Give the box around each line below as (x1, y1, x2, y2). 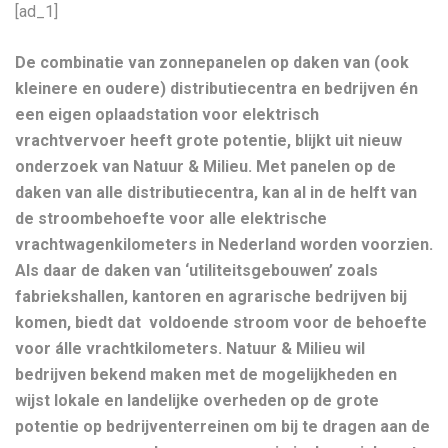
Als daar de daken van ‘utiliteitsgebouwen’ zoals (15, 261, 378, 280)
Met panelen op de (256, 157, 396, 176)
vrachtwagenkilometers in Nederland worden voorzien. (15, 235, 433, 254)
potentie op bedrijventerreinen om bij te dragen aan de (15, 417, 430, 436)
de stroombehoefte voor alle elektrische (15, 209, 327, 228)
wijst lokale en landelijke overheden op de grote (15, 391, 379, 410)
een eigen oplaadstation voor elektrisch (15, 105, 319, 124)
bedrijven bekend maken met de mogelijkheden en (15, 365, 397, 384)
